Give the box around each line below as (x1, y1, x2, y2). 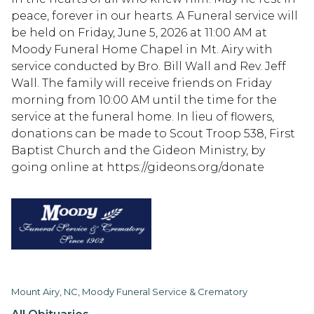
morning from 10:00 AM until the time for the (11, 93, 277, 107)
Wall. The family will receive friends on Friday (11, 76, 271, 90)
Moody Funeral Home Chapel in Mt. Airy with (11, 42, 273, 56)
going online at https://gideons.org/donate (11, 160, 264, 174)
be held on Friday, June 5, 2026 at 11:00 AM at (11, 25, 267, 39)
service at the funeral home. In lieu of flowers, (11, 109, 274, 123)
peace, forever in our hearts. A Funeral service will (11, 8, 298, 22)
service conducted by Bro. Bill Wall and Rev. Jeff (11, 59, 286, 73)
